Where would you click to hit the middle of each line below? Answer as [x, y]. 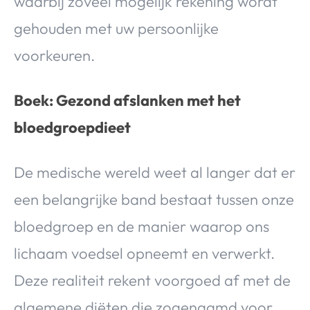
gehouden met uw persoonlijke [116, 29]
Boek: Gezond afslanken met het [127, 101]
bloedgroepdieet [72, 128]
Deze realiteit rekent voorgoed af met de [152, 281]
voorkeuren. [54, 56]
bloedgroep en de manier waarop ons [142, 227]
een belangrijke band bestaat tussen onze [154, 200]
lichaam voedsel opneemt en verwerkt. [144, 254]
